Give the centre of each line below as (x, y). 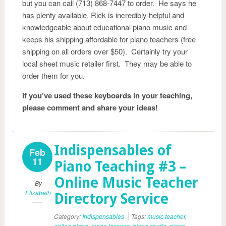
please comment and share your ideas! (90, 107)
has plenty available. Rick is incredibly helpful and (103, 15)
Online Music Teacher (126, 183)
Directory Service (111, 199)
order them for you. (53, 75)
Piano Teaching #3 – (120, 167)
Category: (68, 216)
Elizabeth (38, 192)
